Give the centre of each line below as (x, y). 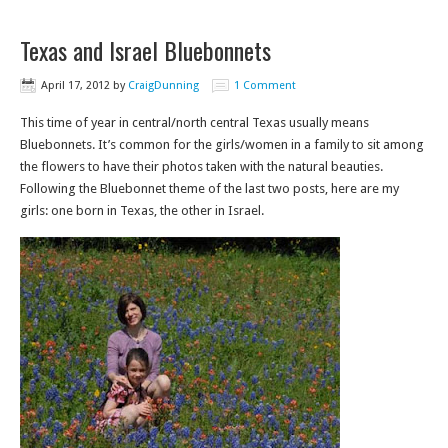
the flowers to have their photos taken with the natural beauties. (201, 166)
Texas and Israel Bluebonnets (145, 50)
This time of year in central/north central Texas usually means (194, 122)
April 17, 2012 (75, 85)
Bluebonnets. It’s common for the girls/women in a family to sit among (222, 144)
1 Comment (265, 85)
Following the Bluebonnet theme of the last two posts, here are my (209, 188)
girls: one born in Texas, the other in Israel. (142, 210)
